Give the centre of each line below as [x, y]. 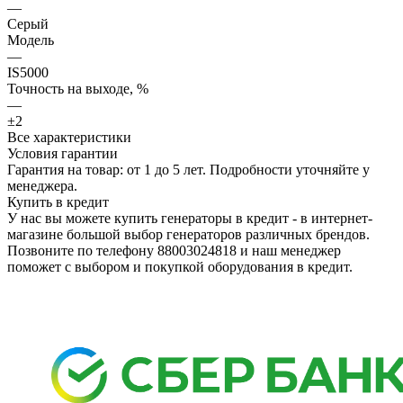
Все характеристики [69, 137]
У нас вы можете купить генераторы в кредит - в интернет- [190, 218]
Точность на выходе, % [78, 88]
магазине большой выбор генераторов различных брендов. [188, 234]
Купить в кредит [58, 201]
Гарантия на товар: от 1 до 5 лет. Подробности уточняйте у [188, 169]
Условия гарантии [63, 153]
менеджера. [42, 185]
